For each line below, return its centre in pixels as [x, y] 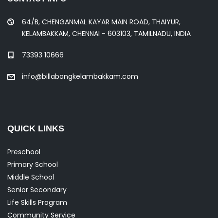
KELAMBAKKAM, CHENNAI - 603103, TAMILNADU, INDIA [106, 33]
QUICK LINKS [36, 128]
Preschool [24, 152]
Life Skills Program [37, 202]
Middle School [31, 177]
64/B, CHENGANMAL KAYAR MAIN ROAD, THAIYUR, [101, 22]
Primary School [33, 164]
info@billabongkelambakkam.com [80, 76]
